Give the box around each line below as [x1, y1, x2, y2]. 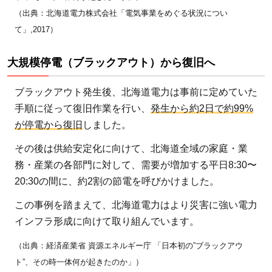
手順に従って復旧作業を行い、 [15, 103, 151, 114]
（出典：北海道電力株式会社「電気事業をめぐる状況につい [15, 8, 228, 18]
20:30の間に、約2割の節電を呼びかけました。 [15, 175, 219, 186]
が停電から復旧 [15, 119, 83, 130]
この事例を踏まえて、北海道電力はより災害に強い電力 [15, 199, 257, 210]
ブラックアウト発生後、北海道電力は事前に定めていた [15, 86, 257, 97]
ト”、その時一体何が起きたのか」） [15, 257, 143, 267]
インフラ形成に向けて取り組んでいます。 [15, 216, 199, 226]
